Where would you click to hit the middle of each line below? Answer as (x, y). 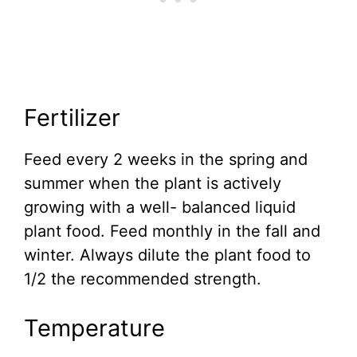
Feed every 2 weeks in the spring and (166, 160)
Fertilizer (72, 118)
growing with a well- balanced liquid (160, 208)
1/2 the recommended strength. (143, 279)
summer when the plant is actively (153, 184)
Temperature (94, 328)
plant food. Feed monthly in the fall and (172, 231)
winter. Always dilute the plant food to (167, 255)
